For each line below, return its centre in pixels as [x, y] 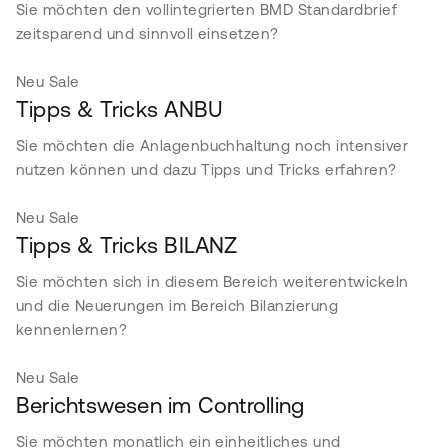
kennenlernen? [72, 329]
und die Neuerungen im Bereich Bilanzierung [177, 305]
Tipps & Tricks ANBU [120, 109]
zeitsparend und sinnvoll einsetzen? [147, 33]
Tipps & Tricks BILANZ [127, 245]
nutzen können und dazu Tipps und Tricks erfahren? [206, 169]
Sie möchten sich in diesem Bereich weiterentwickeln [212, 281]
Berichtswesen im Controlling [160, 405]
